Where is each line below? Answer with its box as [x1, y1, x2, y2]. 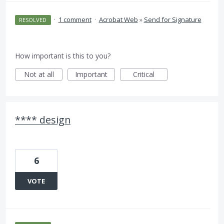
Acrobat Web [98, 15, 138, 24]
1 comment [58, 15, 91, 24]
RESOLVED [19, 16, 47, 23]
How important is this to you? [15, 51, 110, 60]
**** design [15, 113, 70, 126]
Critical [133, 69, 154, 79]
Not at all [23, 69, 54, 79]
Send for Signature [143, 15, 201, 24]
